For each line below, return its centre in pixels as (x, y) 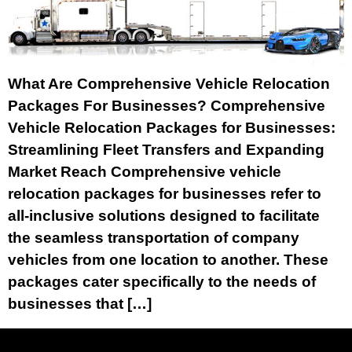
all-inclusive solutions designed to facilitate (164, 216)
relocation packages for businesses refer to (165, 194)
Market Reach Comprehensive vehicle (145, 172)
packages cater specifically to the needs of (162, 282)
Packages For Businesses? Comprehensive (167, 106)
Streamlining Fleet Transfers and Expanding (166, 150)
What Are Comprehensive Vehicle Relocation (169, 84)
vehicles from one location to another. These (168, 260)
